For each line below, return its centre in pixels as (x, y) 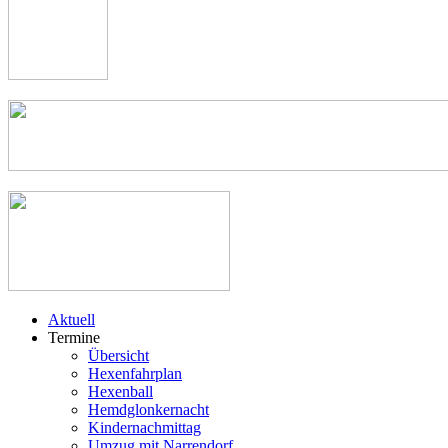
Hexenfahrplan (135, 373)
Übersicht (118, 355)
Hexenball (120, 391)
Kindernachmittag (144, 427)
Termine (74, 337)
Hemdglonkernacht (148, 409)
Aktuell (71, 319)
